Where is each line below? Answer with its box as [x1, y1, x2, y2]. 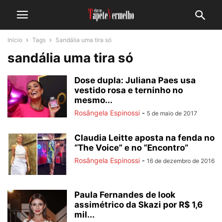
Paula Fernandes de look [74, 190, 175, 200]
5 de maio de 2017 [147, 110, 197, 117]
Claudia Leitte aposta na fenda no [74, 133, 215, 143]
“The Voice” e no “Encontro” [74, 143, 188, 153]
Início [7, 36, 22, 44]
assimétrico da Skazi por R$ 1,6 [74, 200, 203, 210]
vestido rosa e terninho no [74, 85, 183, 95]
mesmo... [74, 95, 112, 105]
